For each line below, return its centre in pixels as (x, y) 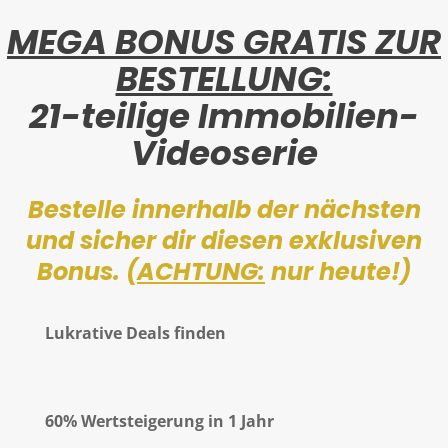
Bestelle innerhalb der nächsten (224, 209)
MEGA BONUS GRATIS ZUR (224, 42)
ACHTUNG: (201, 271)
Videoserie (224, 153)
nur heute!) (338, 271)
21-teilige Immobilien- (224, 116)
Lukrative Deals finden (135, 333)
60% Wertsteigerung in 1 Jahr (159, 421)
